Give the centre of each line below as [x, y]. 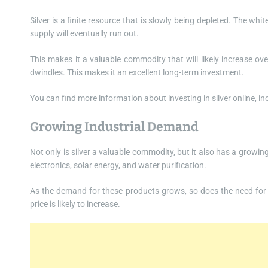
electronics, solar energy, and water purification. [118, 165]
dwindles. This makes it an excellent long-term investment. [137, 72]
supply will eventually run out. [84, 33]
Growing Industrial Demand [114, 127]
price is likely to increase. [75, 204]
